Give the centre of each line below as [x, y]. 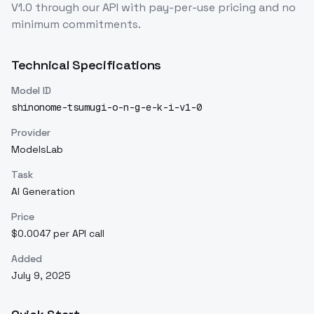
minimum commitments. [76, 25]
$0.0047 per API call [58, 234]
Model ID [31, 91]
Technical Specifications [87, 65]
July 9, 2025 [41, 276]
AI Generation [43, 192]
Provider [31, 133]
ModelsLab [37, 150]
